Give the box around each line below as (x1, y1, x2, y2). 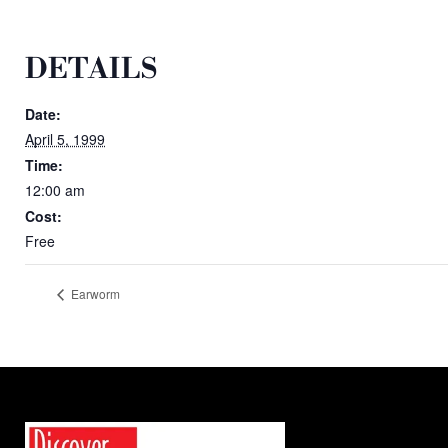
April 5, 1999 (25, 128, 105, 149)
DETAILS (25, 51, 158, 87)
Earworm (68, 285, 120, 303)
